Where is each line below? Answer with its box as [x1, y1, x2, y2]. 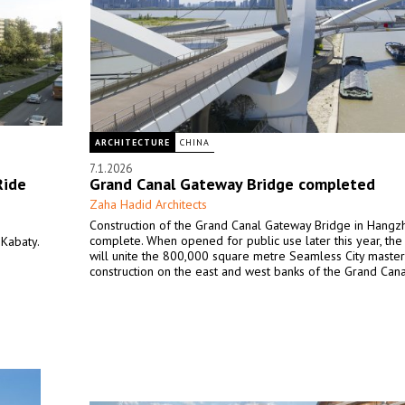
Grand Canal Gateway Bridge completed [89, 174, 375, 194]
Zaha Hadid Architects [89, 196, 207, 212]
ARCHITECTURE [95, 137, 170, 148]
